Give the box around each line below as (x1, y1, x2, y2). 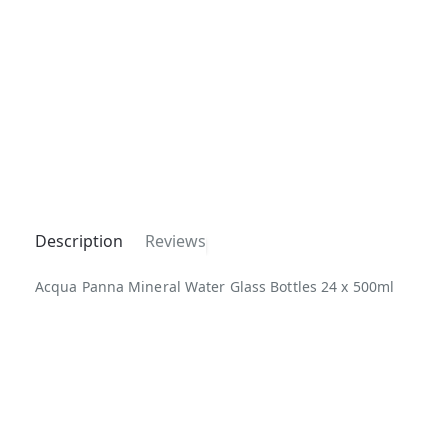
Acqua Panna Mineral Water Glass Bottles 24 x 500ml (35, 277, 394, 297)
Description (35, 230, 123, 253)
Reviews (145, 230, 206, 253)
